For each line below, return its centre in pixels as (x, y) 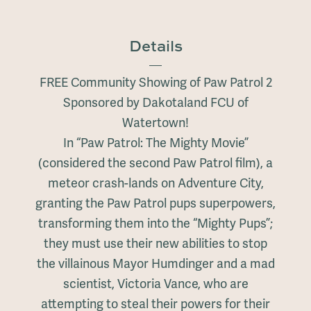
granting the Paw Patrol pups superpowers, (155, 204)
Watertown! (155, 123)
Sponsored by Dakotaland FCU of (155, 103)
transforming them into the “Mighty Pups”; (155, 224)
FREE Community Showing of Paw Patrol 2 (155, 83)
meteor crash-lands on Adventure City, (155, 184)
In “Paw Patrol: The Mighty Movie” (155, 143)
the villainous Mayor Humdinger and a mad (155, 264)
